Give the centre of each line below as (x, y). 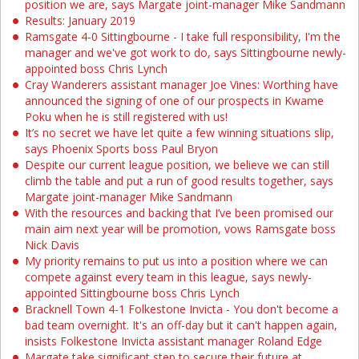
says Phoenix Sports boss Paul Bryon (121, 149)
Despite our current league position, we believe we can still (177, 165)
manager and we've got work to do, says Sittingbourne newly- (186, 52)
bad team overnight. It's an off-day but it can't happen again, (181, 325)
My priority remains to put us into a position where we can (176, 261)
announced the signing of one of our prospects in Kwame (174, 101)
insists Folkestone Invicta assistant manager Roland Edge (173, 341)
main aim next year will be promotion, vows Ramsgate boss (180, 229)
